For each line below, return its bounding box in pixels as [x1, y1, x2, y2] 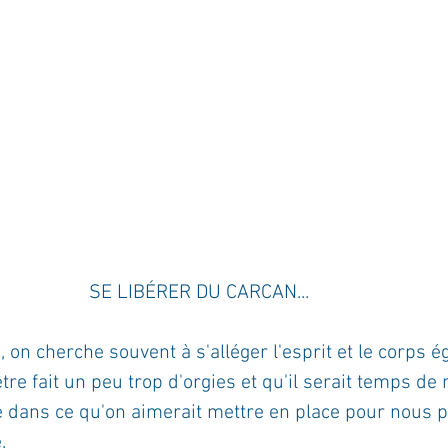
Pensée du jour [313, 32, 442, 57]
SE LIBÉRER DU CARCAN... [89, 281, 309, 305]
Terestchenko [159, 32, 273, 57]
